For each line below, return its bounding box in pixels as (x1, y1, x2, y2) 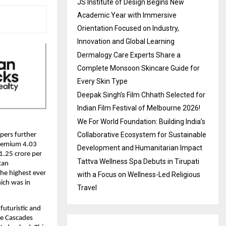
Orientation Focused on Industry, (77, 24, 179, 33)
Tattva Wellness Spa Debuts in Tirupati (77, 157, 199, 166)
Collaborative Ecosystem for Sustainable (77, 131, 206, 139)
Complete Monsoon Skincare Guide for (77, 64, 200, 73)
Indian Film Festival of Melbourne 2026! (77, 104, 200, 112)
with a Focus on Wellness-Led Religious (77, 171, 200, 179)
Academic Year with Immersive (77, 11, 177, 20)
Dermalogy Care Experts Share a (77, 51, 181, 60)
